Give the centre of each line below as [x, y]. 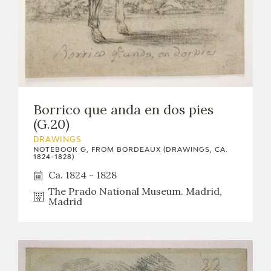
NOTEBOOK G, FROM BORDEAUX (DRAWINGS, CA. [131, 150]
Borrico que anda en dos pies [123, 110]
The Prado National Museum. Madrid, [135, 191]
